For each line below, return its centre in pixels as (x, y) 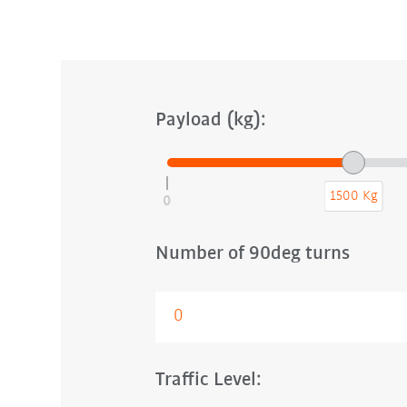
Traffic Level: (208, 380)
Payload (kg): (210, 120)
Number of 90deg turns (252, 253)
